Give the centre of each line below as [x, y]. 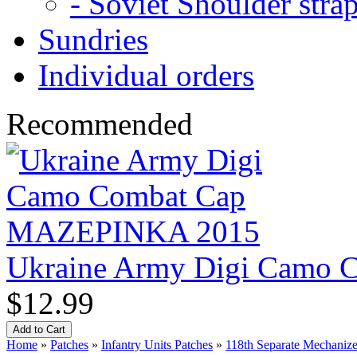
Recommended [100, 124]
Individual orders [146, 75]
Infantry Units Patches [157, 344]
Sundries [93, 39]
